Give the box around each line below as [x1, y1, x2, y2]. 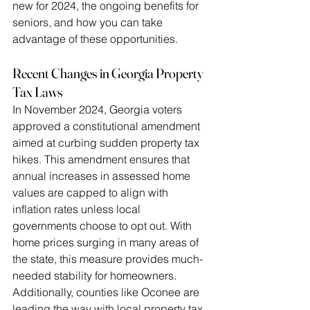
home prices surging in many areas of [12, 235, 201, 250]
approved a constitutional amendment [12, 119, 203, 134]
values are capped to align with [12, 185, 171, 200]
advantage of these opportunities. [12, 32, 178, 46]
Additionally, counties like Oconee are [12, 285, 202, 300]
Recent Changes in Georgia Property [12, 64, 206, 82]
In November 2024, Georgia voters [12, 102, 185, 117]
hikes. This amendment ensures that [12, 152, 192, 167]
